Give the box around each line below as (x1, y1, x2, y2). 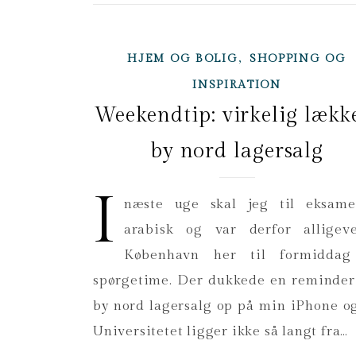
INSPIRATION (192, 79, 281, 92)
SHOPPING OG (249, 52, 346, 66)
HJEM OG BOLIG (127, 52, 238, 66)
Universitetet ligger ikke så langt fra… (93, 323, 349, 340)
